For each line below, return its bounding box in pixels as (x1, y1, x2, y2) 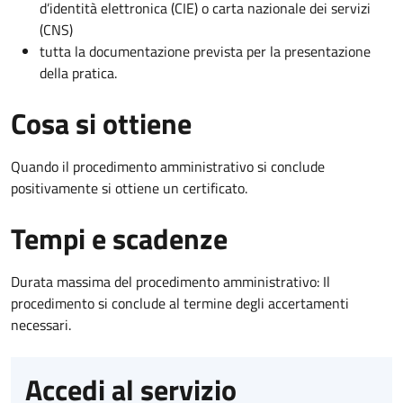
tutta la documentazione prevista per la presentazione (40, 40, 371, 62)
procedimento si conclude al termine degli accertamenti (11, 291, 349, 314)
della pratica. (40, 61, 117, 84)
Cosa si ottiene (11, 101, 192, 145)
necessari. (11, 313, 71, 336)
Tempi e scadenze (11, 216, 228, 260)
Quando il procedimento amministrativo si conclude (11, 155, 325, 177)
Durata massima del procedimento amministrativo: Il (11, 270, 330, 292)
